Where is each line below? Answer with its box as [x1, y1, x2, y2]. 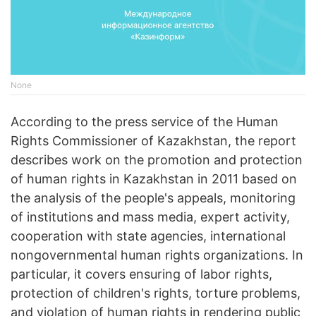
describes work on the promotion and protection [11, 152, 303, 168]
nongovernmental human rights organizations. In [11, 248, 303, 263]
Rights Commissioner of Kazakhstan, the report [11, 133, 296, 149]
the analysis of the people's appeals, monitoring [11, 190, 296, 206]
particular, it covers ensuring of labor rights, [11, 267, 272, 282]
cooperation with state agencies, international [11, 229, 286, 244]
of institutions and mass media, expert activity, [11, 209, 290, 225]
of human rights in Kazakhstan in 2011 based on [11, 171, 297, 187]
